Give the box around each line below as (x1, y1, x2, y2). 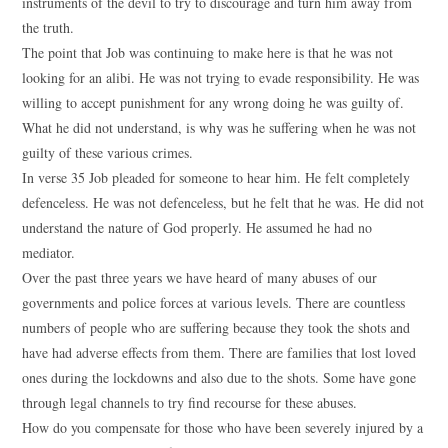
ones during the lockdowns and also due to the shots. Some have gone (22, 368, 417, 387)
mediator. (22, 243, 76, 262)
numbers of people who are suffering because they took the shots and (22, 318, 411, 337)
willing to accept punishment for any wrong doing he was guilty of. (22, 93, 405, 112)
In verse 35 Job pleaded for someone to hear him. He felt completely (22, 168, 411, 187)
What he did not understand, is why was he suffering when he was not (22, 118, 417, 137)
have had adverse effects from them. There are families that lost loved (22, 343, 417, 362)
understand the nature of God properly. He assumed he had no (22, 218, 373, 237)
